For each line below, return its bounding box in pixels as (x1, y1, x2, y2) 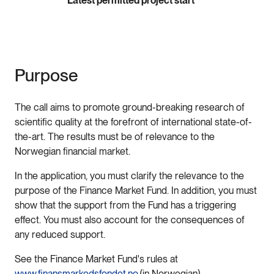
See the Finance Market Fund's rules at (15, 253, 178, 265)
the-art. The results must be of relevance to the (15, 131, 215, 143)
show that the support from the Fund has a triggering (15, 199, 236, 212)
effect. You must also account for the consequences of (15, 214, 245, 226)
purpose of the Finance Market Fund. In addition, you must (15, 185, 257, 197)
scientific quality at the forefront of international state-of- (15, 116, 252, 128)
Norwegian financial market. (15, 146, 133, 158)
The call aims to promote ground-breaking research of (15, 102, 245, 114)
